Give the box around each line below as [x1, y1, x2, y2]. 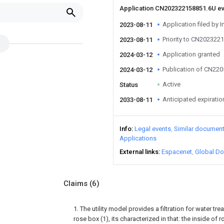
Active [162, 80, 180, 88]
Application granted [162, 50, 220, 58]
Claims [63, 179, 89, 188]
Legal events [134, 125, 171, 132]
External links [119, 148, 158, 155]
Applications [119, 134, 156, 142]
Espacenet [161, 148, 192, 155]
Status [119, 81, 138, 88]
